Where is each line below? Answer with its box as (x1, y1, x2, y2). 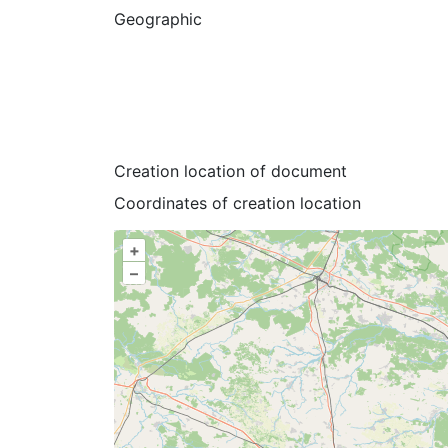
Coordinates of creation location (114, 192, 361, 213)
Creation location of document (114, 160, 347, 181)
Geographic (114, 8, 202, 29)
